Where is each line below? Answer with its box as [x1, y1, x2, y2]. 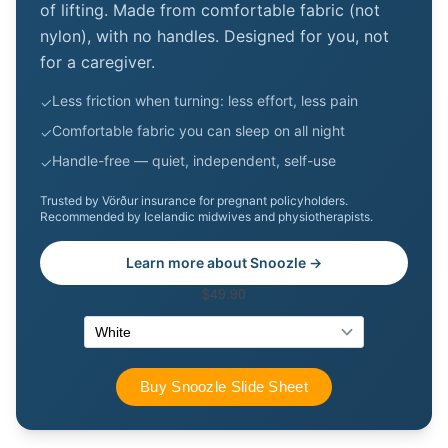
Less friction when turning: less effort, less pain [52, 91, 358, 109]
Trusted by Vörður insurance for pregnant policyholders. [40, 192, 348, 208]
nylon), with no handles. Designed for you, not [40, 25, 389, 46]
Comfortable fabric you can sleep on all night [52, 121, 345, 139]
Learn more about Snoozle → [126, 253, 322, 271]
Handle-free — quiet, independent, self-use [52, 151, 336, 169]
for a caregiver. [40, 51, 155, 72]
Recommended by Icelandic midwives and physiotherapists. [40, 208, 373, 224]
